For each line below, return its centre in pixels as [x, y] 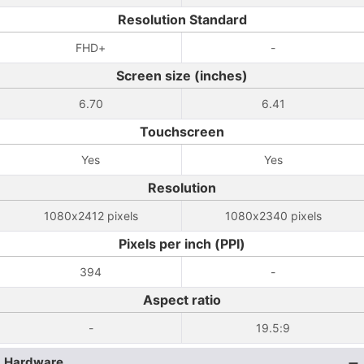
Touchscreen [182, 132]
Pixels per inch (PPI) [182, 244]
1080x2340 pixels [273, 216]
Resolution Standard [182, 19]
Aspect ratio [182, 300]
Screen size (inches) [182, 76]
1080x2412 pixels [91, 216]
